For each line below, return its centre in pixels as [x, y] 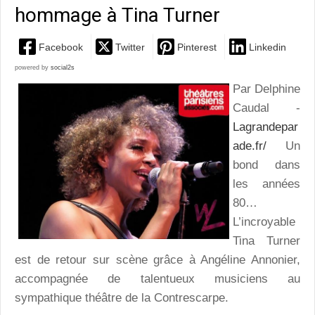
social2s [63, 68]
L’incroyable [264, 222]
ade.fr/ [250, 146]
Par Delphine [266, 89]
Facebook [61, 47]
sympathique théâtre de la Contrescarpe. [122, 298]
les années [266, 184]
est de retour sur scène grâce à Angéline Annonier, [157, 260]
